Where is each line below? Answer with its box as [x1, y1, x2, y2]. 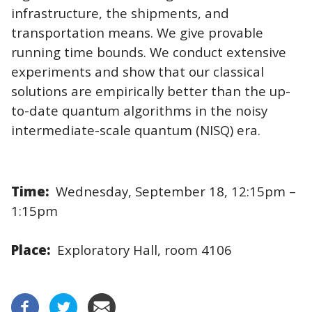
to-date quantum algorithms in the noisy [11, 101, 267, 119]
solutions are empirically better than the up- [11, 81, 290, 100]
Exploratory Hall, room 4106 [50, 240, 232, 258]
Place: [11, 240, 50, 258]
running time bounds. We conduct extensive [11, 42, 286, 61]
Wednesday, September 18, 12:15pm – [49, 182, 296, 200]
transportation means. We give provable [11, 23, 263, 41]
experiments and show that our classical [11, 62, 264, 80]
